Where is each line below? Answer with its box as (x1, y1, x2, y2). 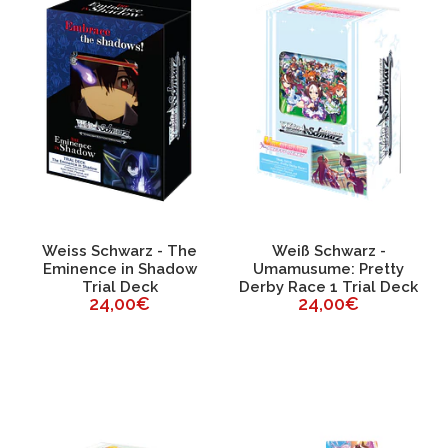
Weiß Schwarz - (271, 241, 386, 260)
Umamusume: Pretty (253, 259, 404, 278)
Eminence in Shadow (42, 259, 197, 278)
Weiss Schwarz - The (42, 241, 197, 260)
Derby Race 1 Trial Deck (239, 277, 418, 296)
